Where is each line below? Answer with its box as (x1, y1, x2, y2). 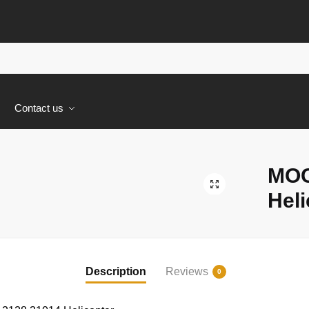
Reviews (166, 266, 208, 278)
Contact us (14, 102, 63, 114)
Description (86, 266, 146, 278)
